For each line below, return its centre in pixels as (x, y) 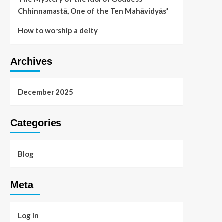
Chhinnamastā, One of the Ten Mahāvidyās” (93, 11)
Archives (31, 61)
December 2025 (45, 92)
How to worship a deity (57, 30)
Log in (28, 215)
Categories (36, 123)
